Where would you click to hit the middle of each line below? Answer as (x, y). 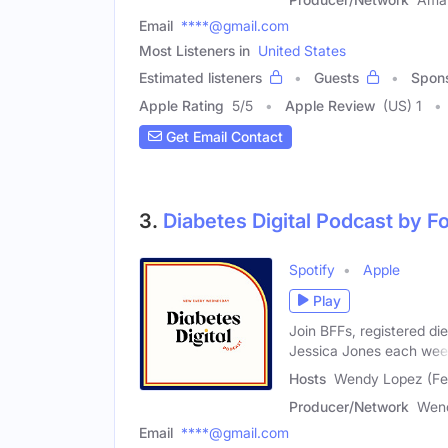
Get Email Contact (222, 137)
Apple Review (330, 105)
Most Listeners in (194, 50)
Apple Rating (181, 105)
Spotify (312, 269)
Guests (336, 77)
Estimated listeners (200, 77)
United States (302, 50)
